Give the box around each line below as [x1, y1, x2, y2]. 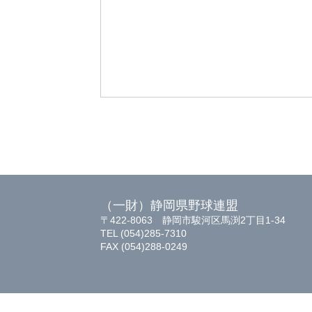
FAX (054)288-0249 [100, 240, 187, 252]
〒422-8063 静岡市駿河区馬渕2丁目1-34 [100, 214, 286, 226]
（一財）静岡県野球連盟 [100, 198, 238, 212]
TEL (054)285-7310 [100, 227, 187, 239]
